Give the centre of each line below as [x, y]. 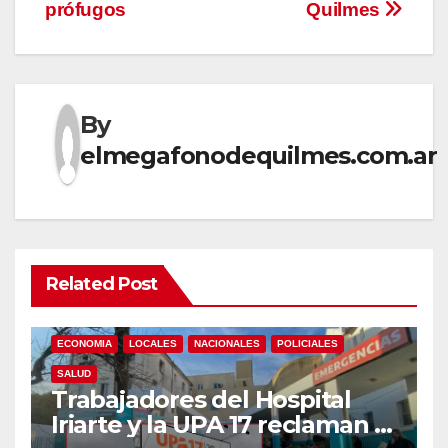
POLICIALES [307, 343]
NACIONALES [227, 343]
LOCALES [153, 343]
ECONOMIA [84, 343]
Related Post [102, 283]
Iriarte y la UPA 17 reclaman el [223, 424]
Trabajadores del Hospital [201, 399]
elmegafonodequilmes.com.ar [258, 155]
